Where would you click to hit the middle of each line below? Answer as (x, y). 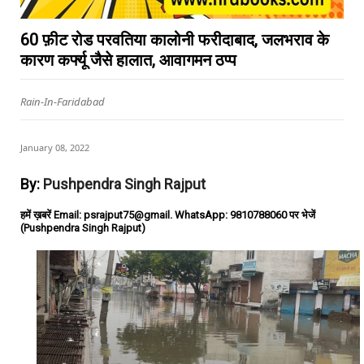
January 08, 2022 (55, 147)
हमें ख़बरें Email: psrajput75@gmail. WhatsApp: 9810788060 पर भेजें (168, 215)
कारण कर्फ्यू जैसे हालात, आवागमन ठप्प (128, 60)
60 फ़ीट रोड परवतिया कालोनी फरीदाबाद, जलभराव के (175, 40)
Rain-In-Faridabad (63, 102)
